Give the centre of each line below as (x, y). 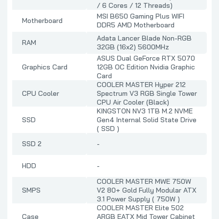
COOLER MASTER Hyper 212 (141, 85)
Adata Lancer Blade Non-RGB (144, 38)
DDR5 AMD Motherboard (136, 25)
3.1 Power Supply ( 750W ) (138, 199)
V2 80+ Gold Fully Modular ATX (147, 190)
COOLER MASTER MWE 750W (144, 182)
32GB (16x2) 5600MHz (133, 47)
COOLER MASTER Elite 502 (140, 208)
